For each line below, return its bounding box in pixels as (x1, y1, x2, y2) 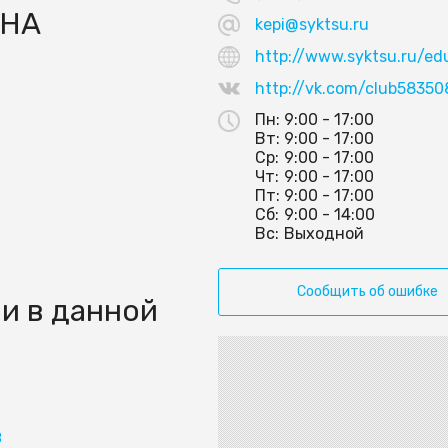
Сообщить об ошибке (296, 283, 438, 301)
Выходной (284, 224, 365, 244)
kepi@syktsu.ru (255, 15, 370, 35)
